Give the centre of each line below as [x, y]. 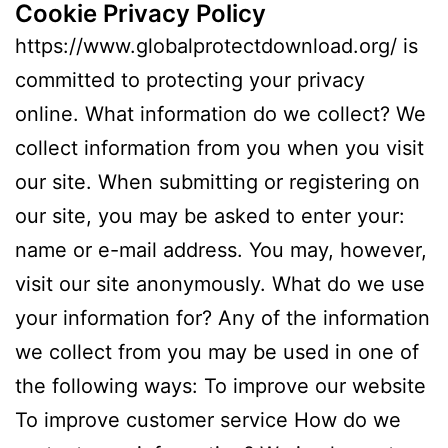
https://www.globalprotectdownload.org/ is [216, 46]
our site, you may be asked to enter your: [210, 216]
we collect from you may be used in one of [217, 352]
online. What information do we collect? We [220, 114]
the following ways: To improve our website [220, 386]
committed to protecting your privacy [190, 80]
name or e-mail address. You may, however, [221, 250]
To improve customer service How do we [208, 420]
